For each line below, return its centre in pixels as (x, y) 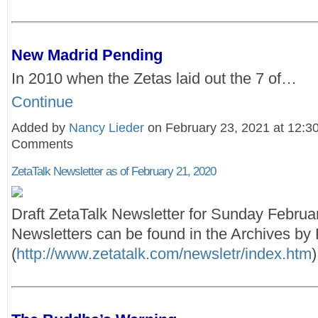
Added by (40, 127)
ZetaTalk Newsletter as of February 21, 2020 (114, 171)
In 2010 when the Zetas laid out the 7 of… (154, 78)
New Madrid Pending (87, 55)
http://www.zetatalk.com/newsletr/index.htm (164, 253)
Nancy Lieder (106, 127)
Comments (42, 144)
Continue (42, 102)
